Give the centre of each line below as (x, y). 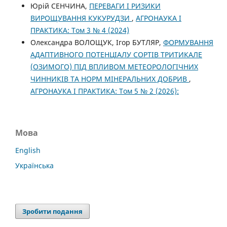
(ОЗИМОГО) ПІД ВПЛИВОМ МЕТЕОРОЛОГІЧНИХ (114, 67)
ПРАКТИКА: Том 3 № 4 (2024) (80, 30)
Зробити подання (53, 212)
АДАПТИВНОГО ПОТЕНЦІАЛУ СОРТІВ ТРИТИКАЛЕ (116, 55)
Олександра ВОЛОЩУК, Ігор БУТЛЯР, (97, 43)
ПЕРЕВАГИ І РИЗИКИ (125, 6)
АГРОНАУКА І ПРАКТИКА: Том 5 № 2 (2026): (104, 91)
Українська (34, 166)
